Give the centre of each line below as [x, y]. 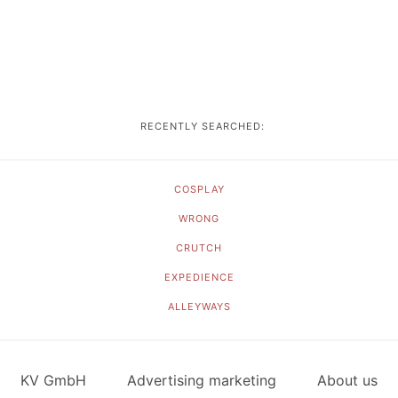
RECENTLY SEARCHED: [199, 126]
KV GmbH [53, 380]
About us [347, 380]
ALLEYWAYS [199, 306]
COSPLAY [199, 189]
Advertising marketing [202, 380]
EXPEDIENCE [199, 277]
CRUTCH [199, 248]
